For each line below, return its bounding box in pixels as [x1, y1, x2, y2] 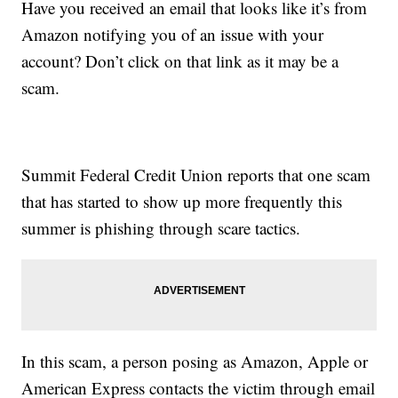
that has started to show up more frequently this [21, 190, 343, 213]
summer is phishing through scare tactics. [21, 217, 301, 240]
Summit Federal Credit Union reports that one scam [21, 163, 371, 187]
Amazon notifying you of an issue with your [21, 23, 324, 46]
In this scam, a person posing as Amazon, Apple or [21, 350, 369, 373]
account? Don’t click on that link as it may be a [21, 50, 339, 73]
